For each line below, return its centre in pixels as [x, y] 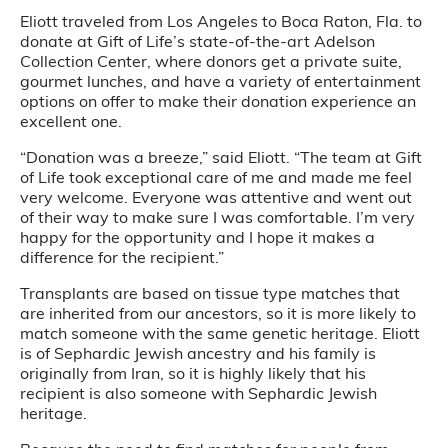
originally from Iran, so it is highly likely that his [193, 373]
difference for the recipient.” [122, 257]
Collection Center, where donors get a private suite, [211, 61]
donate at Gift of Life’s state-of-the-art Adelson [197, 41]
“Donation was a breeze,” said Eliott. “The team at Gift [221, 157]
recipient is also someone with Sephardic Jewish [198, 393]
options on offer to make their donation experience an [218, 101]
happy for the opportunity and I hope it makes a [197, 237]
